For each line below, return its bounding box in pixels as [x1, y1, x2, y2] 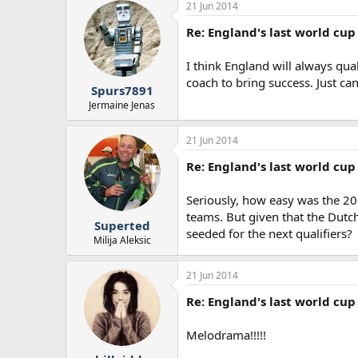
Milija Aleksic [93, 233, 151, 247]
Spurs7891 [90, 82, 153, 99]
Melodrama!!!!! [186, 326, 266, 343]
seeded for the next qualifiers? [186, 225, 352, 242]
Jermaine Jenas [89, 98, 155, 113]
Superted [93, 217, 150, 233]
